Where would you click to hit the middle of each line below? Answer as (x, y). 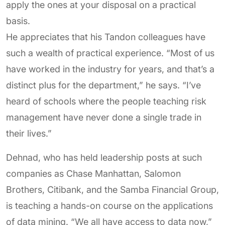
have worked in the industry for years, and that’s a (110, 69)
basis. (18, 21)
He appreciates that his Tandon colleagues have (106, 37)
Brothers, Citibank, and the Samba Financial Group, (113, 190)
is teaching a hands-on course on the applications (109, 206)
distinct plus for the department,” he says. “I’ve (103, 85)
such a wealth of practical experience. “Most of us (110, 53)
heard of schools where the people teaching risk (106, 101)
